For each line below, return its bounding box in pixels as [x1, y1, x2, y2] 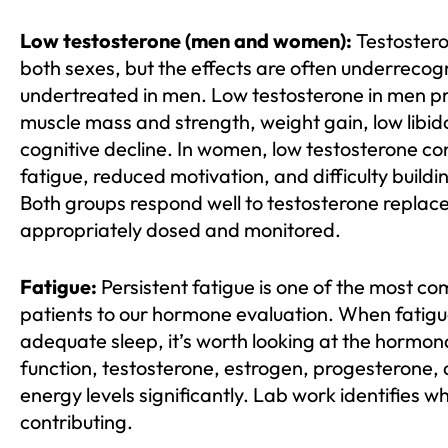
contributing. [20, 409, 133, 435]
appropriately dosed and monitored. [20, 217, 341, 243]
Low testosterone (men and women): [20, 28, 352, 54]
